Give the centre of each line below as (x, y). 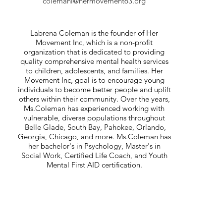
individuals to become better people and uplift (94, 89)
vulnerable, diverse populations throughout (94, 118)
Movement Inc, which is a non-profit (94, 42)
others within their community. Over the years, (94, 99)
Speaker (94, 29)
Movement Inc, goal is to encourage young (94, 80)
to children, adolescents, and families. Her (94, 71)
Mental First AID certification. (94, 165)
